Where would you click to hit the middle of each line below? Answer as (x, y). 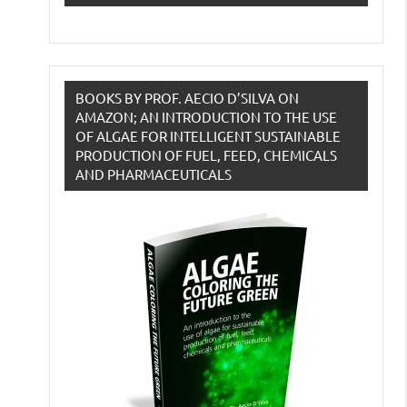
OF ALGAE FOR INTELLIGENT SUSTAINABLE (208, 136)
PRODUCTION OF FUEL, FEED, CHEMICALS (206, 155)
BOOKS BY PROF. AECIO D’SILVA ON (187, 98)
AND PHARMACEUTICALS (154, 174)
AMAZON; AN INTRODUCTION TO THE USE (206, 117)
